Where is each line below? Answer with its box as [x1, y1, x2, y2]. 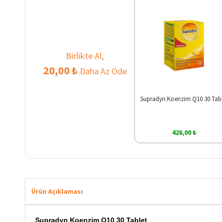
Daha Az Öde [77, 65, 127, 77]
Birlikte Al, [66, 50, 104, 61]
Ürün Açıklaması [31, 186, 83, 196]
